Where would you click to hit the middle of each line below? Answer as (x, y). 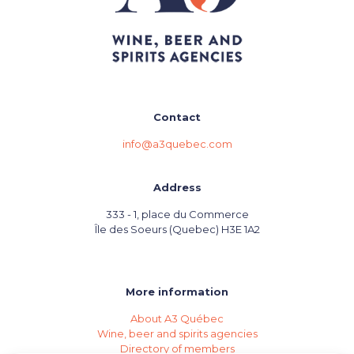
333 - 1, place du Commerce (177, 215)
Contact (177, 117)
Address (177, 188)
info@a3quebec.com (177, 144)
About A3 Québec (177, 319)
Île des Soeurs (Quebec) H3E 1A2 (177, 230)
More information (177, 292)
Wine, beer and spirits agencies (177, 334)
